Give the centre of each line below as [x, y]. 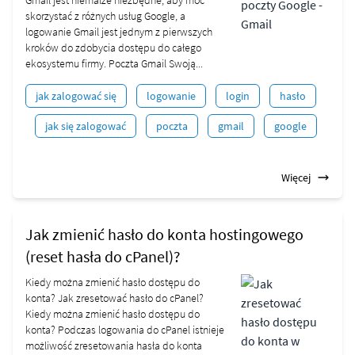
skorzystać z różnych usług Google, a [105, 16]
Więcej [296, 177]
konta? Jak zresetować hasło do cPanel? [115, 298]
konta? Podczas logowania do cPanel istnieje [125, 330]
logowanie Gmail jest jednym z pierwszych [119, 32]
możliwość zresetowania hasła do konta [114, 345]
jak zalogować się [76, 96]
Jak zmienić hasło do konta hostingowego [164, 234]
